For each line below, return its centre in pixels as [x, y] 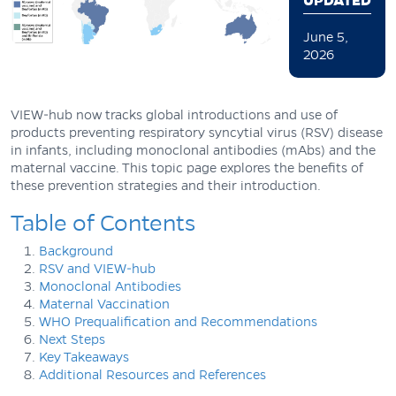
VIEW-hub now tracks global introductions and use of [174, 114]
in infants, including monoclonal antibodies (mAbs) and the [193, 150]
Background [76, 251]
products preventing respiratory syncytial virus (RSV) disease [197, 132]
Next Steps [72, 339]
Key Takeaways [84, 357]
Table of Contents [103, 223]
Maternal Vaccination [104, 304]
